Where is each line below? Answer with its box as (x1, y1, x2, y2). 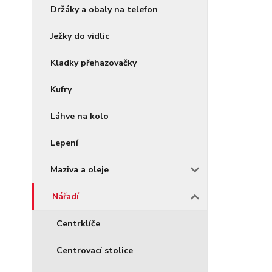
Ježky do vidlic (50, 30, 109, 42)
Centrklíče (56, 218, 100, 229)
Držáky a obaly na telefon (50, 4, 158, 15)
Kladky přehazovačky (50, 57, 137, 69)
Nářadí (52, 191, 79, 202)
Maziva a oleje (50, 164, 109, 175)
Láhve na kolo (50, 110, 109, 122)
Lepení (50, 137, 78, 149)
